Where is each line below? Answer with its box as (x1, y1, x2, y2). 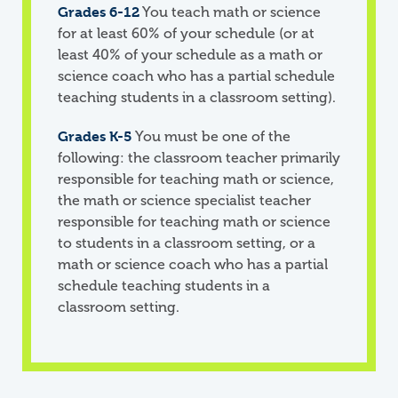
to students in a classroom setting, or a (58, 235, 315, 251)
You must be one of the (132, 128, 291, 145)
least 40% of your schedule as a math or (58, 46, 322, 63)
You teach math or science (139, 4, 321, 20)
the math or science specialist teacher (58, 192, 311, 209)
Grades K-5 (58, 128, 132, 145)
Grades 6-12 (58, 4, 139, 20)
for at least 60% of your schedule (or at (58, 25, 314, 42)
